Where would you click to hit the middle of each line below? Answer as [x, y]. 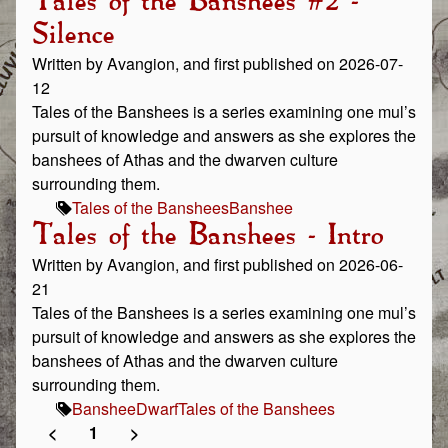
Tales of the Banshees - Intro [207, 236]
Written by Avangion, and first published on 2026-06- [217, 264]
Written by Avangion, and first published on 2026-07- [217, 63]
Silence [73, 35]
